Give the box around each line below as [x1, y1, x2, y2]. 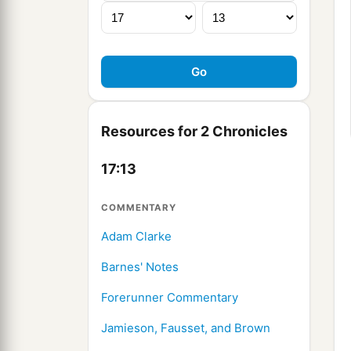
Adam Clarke [101, 229, 172, 244]
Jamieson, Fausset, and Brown [101, 320, 270, 336]
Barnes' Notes [101, 259, 179, 275]
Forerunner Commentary [101, 290, 238, 306]
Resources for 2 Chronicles [101, 123, 288, 140]
